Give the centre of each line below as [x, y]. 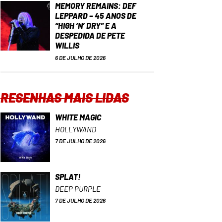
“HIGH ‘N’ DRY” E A [85, 25]
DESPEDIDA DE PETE [90, 35]
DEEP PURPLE [78, 189]
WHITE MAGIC [78, 117]
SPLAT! [67, 176]
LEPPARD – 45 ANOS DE [95, 15]
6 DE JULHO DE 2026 [80, 57]
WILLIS [67, 45]
